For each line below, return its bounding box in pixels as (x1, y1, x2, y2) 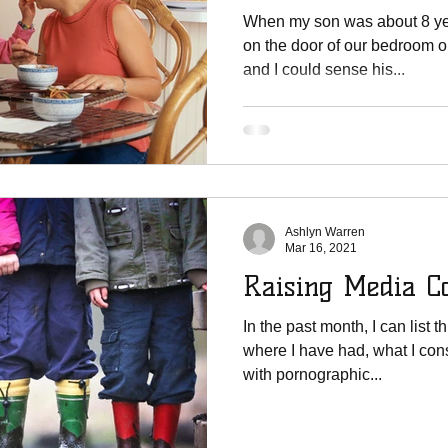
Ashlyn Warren (285, 224, 365, 239)
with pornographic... (243, 365, 382, 383)
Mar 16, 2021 (285, 241, 357, 255)
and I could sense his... (243, 61, 405, 78)
